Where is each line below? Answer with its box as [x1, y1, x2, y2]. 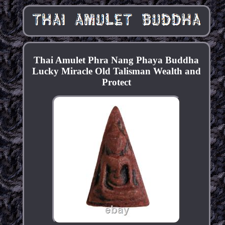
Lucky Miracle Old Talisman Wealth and [32, 66, 201, 77]
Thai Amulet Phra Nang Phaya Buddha [34, 55, 199, 66]
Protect [101, 77, 131, 88]
